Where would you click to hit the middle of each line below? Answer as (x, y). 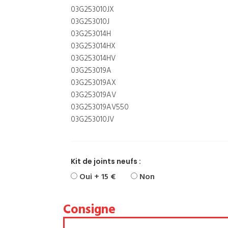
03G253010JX (92, 10)
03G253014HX (93, 46)
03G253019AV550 (100, 107)
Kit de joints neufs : (106, 161)
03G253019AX (93, 83)
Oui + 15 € (96, 177)
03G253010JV (92, 120)
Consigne (89, 210)
